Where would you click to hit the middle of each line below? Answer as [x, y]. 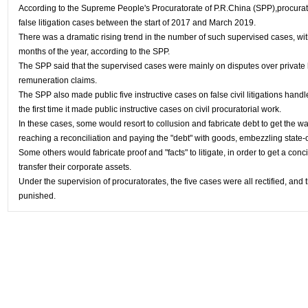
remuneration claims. [58, 80]
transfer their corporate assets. [75, 167]
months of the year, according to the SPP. [94, 52]
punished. [37, 196]
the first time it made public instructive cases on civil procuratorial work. [150, 109]
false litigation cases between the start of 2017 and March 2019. [137, 23]
